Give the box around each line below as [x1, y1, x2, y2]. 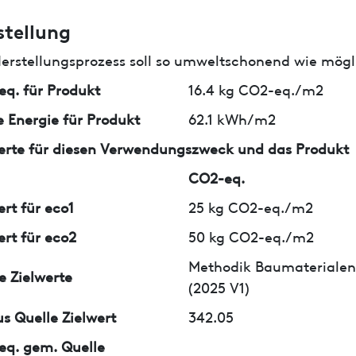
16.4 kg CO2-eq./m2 [188, 78, 324, 99]
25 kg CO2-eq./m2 [188, 195, 314, 216]
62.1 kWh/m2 [188, 107, 277, 128]
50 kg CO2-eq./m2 [188, 225, 315, 246]
